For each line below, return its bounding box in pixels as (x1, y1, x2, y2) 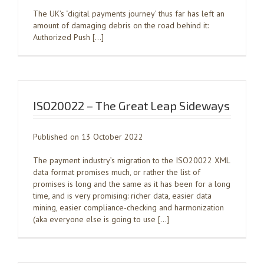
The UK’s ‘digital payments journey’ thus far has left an (33, 8, 225, 19)
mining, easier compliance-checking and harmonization (33, 202, 224, 213)
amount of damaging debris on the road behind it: (33, 20, 209, 31)
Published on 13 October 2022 (33, 131, 143, 142)
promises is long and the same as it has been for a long (33, 179, 230, 189)
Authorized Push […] (33, 32, 104, 42)
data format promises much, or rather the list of (33, 167, 200, 177)
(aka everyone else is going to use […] (33, 214, 169, 225)
